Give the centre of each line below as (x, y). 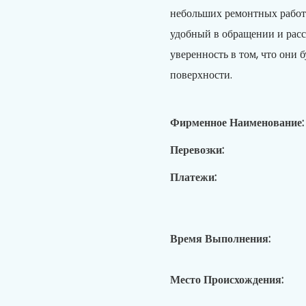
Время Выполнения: (220, 238)
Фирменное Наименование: (237, 122)
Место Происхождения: (227, 279)
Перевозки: (197, 150)
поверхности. (201, 74)
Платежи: (193, 177)
